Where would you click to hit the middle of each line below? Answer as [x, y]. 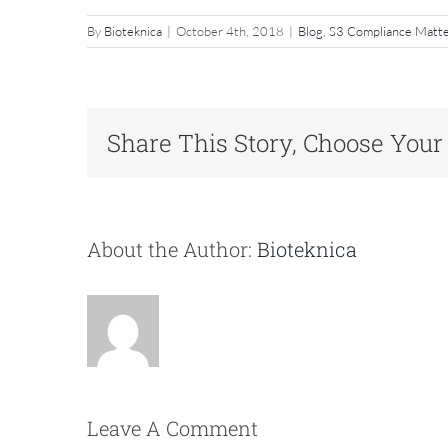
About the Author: [172, 249]
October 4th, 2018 [230, 31]
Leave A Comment [172, 428]
